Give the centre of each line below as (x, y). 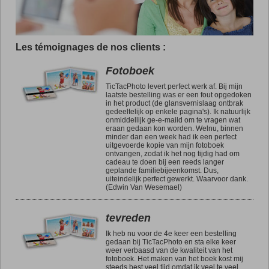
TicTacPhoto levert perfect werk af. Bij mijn (174, 86)
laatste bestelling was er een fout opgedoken (179, 95)
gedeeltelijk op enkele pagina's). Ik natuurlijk (178, 111)
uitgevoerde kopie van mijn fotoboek (165, 145)
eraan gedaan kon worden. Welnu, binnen (174, 128)
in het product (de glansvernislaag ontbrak (174, 103)
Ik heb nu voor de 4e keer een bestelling (171, 233)
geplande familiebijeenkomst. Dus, (162, 170)
